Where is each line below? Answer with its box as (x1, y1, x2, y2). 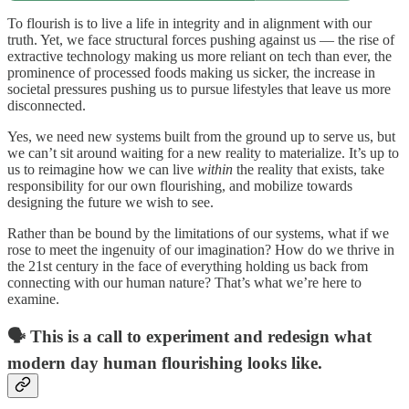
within (197, 161, 233, 177)
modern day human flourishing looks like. (7, 353, 322, 373)
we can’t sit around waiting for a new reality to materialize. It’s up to (7, 144, 399, 161)
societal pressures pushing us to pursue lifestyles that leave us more (7, 80, 391, 97)
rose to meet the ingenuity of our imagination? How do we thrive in (7, 241, 394, 257)
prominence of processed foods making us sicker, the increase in (7, 64, 375, 80)
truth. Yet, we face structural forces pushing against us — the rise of (7, 31, 394, 47)
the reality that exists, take (233, 161, 384, 177)
